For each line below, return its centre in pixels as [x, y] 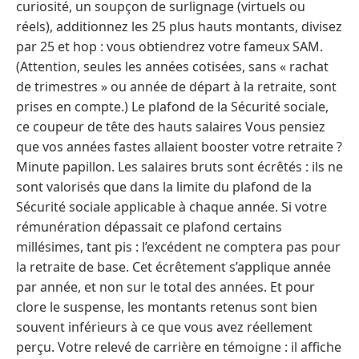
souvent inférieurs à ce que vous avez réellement [164, 327]
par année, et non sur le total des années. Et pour [165, 287]
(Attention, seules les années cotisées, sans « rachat [172, 67]
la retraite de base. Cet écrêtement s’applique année [173, 267]
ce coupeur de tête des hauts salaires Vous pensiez [171, 127]
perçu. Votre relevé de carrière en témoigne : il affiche [179, 347]
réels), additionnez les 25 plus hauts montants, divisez [179, 27]
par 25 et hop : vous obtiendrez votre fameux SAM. [169, 47]
